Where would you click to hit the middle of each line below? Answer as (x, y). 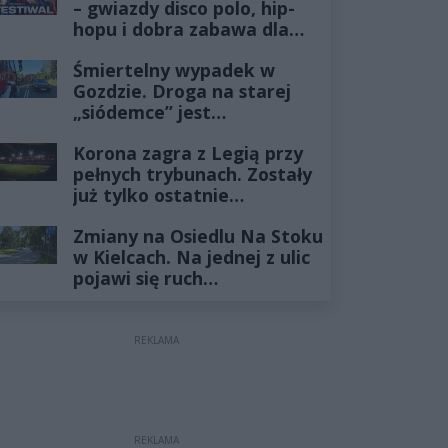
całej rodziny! (130, 50)
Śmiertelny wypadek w (173, 70)
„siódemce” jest (141, 112)
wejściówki (120, 216)
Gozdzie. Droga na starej (181, 91)
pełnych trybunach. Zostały (192, 174)
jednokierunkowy (149, 299)
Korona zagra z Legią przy (187, 153)
